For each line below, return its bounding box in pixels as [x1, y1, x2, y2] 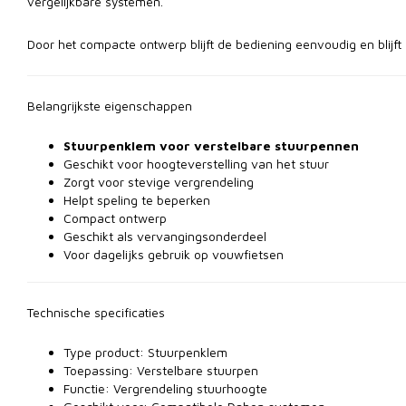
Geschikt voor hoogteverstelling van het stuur [63, 156, 329, 171]
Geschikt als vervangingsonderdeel [63, 228, 266, 244]
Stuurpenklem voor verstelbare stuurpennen [63, 138, 359, 153]
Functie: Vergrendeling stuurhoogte [63, 381, 267, 396]
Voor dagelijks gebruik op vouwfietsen [63, 246, 284, 262]
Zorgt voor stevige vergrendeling [63, 174, 254, 189]
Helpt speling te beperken [63, 192, 210, 208]
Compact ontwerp [63, 210, 167, 226]
